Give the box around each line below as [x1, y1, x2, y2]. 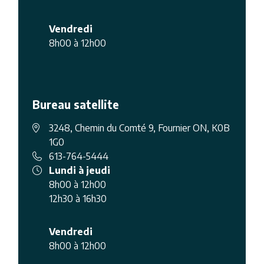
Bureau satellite [32, 97, 120, 111]
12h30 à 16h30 [49, 192, 107, 204]
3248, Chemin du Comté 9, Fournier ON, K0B [49, 121, 230, 134]
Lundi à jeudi [49, 164, 111, 176]
